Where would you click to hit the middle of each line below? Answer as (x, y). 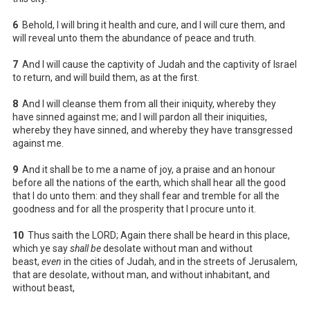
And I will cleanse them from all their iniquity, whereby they (147, 103)
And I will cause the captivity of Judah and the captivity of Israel (157, 64)
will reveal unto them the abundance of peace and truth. (134, 38)
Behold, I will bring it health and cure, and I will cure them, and (152, 25)
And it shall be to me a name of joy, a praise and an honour (147, 169)
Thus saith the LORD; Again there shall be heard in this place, (157, 235)
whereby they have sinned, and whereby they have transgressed (153, 130)
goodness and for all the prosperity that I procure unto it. (134, 209)
